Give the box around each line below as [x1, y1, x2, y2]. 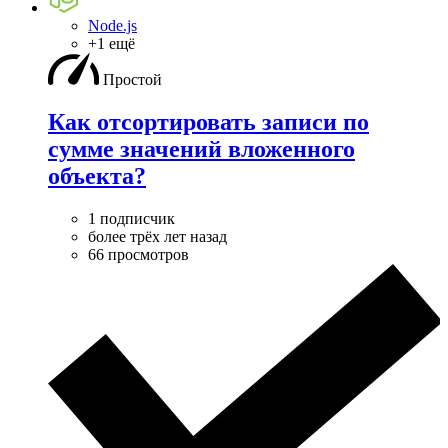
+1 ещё [88, 34, 135, 52]
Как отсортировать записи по [48, 108, 369, 135]
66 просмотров [88, 245, 189, 263]
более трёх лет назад [88, 227, 227, 245]
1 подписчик [88, 209, 175, 227]
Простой [103, 70, 162, 88]
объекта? [48, 162, 146, 189]
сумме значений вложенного [48, 135, 355, 162]
